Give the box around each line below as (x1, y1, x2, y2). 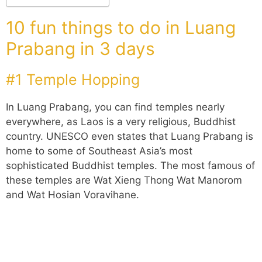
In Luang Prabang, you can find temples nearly (6, 101, 225, 113)
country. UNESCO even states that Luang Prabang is (6, 130, 253, 143)
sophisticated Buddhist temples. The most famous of (6, 160, 255, 172)
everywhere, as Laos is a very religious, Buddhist (6, 116, 236, 128)
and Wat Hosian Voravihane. (6, 189, 139, 201)
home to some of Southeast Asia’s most (6, 145, 192, 157)
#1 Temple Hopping (6, 71, 140, 89)
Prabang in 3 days (6, 38, 155, 60)
